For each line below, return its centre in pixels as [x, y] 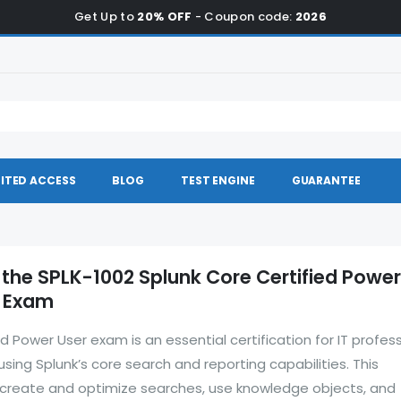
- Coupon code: [243, 17]
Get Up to [106, 17]
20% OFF [165, 17]
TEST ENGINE [218, 180]
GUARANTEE [326, 180]
